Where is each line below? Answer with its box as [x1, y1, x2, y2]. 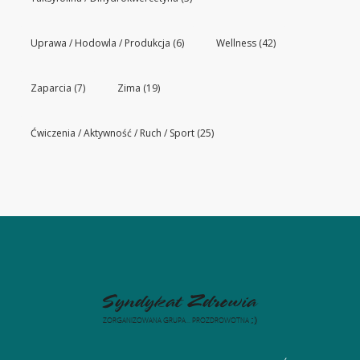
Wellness [216, 35, 256, 50]
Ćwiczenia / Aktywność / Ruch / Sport [31, 125, 194, 140]
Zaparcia [31, 80, 72, 95]
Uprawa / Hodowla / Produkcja [31, 35, 170, 50]
